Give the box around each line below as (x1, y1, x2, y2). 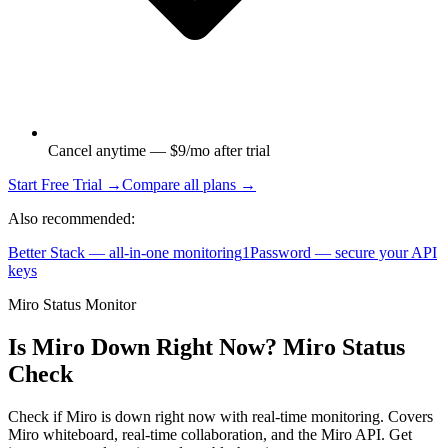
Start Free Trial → (8, 176, 122, 194)
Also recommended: (8, 210, 135, 228)
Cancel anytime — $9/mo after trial (48, 142, 270, 160)
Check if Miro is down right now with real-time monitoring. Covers (8, 408, 433, 426)
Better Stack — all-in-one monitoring (8, 244, 242, 262)
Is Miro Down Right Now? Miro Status (8, 334, 405, 361)
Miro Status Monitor (8, 296, 136, 314)
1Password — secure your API (242, 244, 437, 262)
